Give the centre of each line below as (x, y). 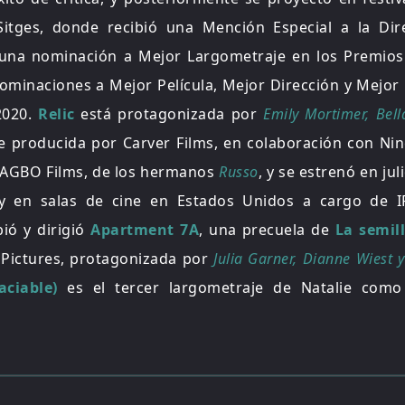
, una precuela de (267, 230)
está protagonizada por (169, 114)
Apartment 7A (145, 230)
